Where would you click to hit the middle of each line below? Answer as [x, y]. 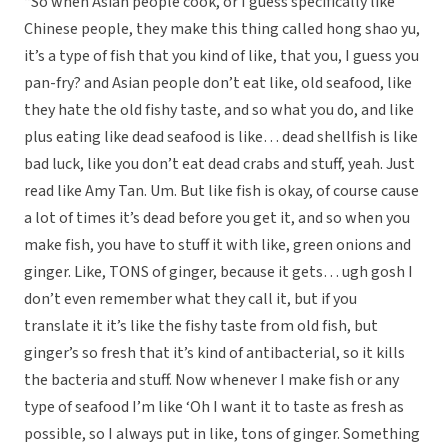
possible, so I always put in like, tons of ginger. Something [222, 434]
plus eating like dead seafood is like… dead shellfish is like [221, 137]
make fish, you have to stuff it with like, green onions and [217, 245]
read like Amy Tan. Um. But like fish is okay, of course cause [221, 191]
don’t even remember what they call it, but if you [190, 299]
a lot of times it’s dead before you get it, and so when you [217, 218]
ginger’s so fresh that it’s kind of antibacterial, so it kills [214, 353]
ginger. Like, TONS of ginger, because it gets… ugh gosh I [218, 272]
